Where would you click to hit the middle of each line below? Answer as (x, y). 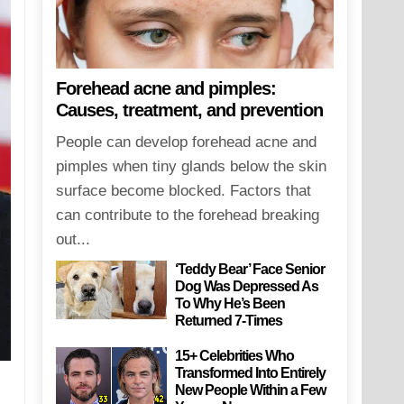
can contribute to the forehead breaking (187, 216)
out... (73, 240)
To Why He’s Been (230, 304)
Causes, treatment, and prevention (189, 110)
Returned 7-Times (229, 321)
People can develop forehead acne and (186, 142)
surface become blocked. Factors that (183, 191)
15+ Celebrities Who (235, 356)
